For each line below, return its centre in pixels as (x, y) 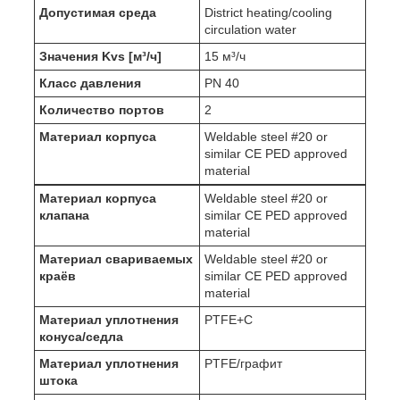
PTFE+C (229, 320)
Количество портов (102, 110)
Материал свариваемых (116, 259)
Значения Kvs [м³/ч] (100, 57)
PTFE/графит (243, 364)
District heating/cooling (268, 13)
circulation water (250, 30)
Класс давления (90, 83)
